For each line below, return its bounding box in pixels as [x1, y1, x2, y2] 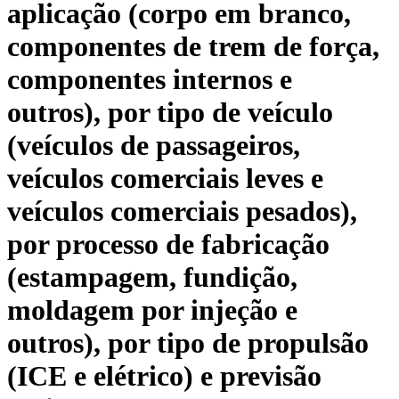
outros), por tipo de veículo [7, 96, 333, 129]
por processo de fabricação [7, 228, 330, 261]
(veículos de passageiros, [7, 129, 300, 162]
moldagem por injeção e [7, 294, 297, 327]
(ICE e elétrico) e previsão [7, 360, 322, 393]
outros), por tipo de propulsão [7, 327, 369, 360]
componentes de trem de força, [7, 30, 379, 63]
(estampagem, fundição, [7, 261, 297, 294]
